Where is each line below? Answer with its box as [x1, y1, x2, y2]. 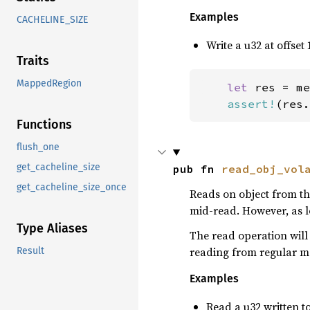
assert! [226, 96, 275, 111]
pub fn [172, 161, 221, 176]
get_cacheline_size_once [17, 181, 127, 194]
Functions [17, 117, 72, 133]
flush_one [17, 141, 60, 154]
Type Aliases [17, 221, 88, 237]
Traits [17, 53, 49, 69]
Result [17, 245, 44, 257]
